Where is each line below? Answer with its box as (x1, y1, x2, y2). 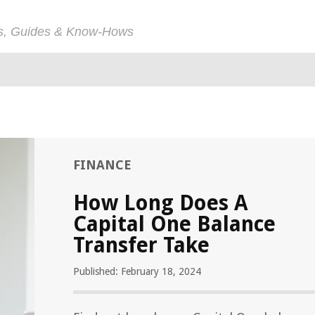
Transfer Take (73, 233, 210, 257)
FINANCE (73, 157, 131, 172)
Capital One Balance (73, 212, 276, 236)
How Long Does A (73, 191, 248, 215)
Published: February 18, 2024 (73, 266, 201, 277)
